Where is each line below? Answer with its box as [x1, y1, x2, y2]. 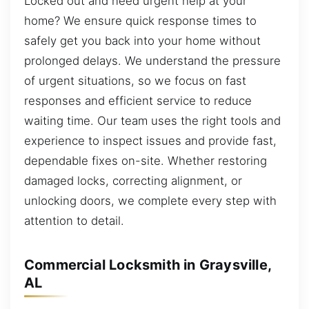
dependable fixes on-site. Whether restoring [24, 154, 267, 168]
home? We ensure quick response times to [24, 14, 257, 28]
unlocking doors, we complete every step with [24, 194, 277, 208]
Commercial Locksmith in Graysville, [24, 256, 272, 273]
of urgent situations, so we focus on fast [24, 74, 246, 88]
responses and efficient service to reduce [24, 94, 252, 108]
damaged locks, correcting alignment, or [24, 174, 242, 188]
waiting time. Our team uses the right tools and [24, 114, 281, 128]
